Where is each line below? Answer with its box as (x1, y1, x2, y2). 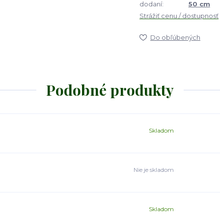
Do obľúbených (150, 33, 200, 41)
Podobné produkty (46, 80, 174, 100)
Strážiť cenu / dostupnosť (139, 12, 219, 20)
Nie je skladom (134, 166, 174, 174)
